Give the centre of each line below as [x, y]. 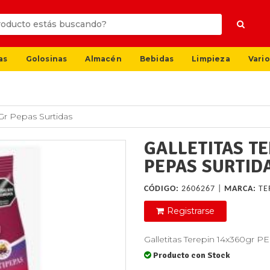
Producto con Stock [192, 256]
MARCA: [240, 189]
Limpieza [211, 58]
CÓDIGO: [162, 189]
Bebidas [157, 58]
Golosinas [46, 58]
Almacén [103, 58]
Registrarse [191, 211]
